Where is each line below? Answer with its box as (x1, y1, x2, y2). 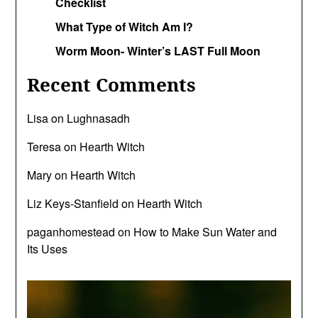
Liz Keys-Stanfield (27, 195, 119, 212)
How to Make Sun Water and (133, 224, 278, 240)
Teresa (27, 138, 62, 155)
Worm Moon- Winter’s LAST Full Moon (55, 43, 261, 59)
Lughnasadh (67, 110, 131, 126)
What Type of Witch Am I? (55, 18, 194, 35)
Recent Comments (27, 72, 197, 97)
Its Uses (27, 241, 68, 257)
